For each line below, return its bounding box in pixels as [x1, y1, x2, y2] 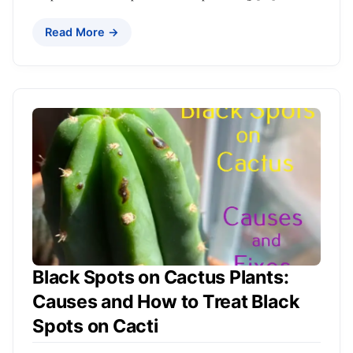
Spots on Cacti [32, 314, 158, 337]
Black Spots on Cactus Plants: [32, 266, 289, 288]
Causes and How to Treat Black [32, 290, 299, 313]
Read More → [45, 24, 119, 39]
